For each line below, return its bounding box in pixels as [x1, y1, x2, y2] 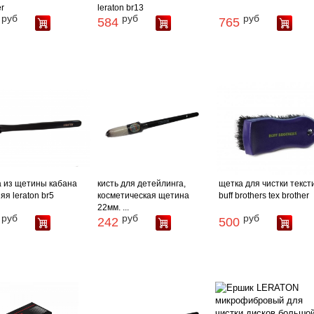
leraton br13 [97, 3, 144, 13]
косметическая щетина [97, 191, 190, 200]
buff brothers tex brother [218, 191, 309, 200]
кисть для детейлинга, [97, 179, 186, 189]
